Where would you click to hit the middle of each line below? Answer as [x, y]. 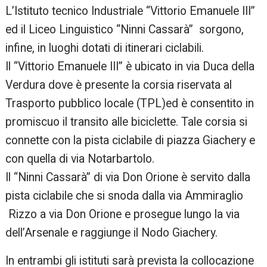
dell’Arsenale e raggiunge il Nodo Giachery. [112, 233]
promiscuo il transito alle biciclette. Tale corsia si [127, 122]
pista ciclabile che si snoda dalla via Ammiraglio [125, 196]
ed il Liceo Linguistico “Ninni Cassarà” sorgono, [125, 30]
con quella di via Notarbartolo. [80, 159]
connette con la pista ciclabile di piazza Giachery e [131, 141]
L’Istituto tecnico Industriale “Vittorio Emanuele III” [131, 11]
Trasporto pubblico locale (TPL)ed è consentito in [130, 104]
